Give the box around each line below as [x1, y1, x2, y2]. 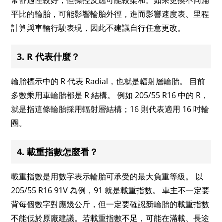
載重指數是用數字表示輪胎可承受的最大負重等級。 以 [11, 170, 204, 182]
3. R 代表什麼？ [17, 50, 80, 62]
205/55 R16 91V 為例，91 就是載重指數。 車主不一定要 [11, 184, 210, 196]
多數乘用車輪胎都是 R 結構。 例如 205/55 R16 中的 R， [11, 89, 209, 101]
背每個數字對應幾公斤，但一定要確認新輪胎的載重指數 [11, 198, 210, 210]
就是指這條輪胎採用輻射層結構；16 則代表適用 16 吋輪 [11, 103, 210, 114]
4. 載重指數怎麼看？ [17, 145, 99, 158]
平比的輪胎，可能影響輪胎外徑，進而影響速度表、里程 [11, 8, 210, 19]
